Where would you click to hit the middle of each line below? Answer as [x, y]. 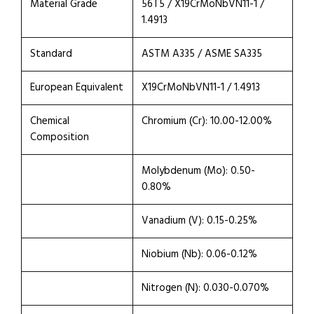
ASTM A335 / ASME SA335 [202, 54]
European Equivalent [77, 88]
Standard [51, 54]
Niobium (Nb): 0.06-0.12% [199, 254]
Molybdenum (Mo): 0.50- [198, 171]
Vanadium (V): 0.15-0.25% [199, 221]
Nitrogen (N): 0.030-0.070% [205, 288]
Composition [60, 137]
